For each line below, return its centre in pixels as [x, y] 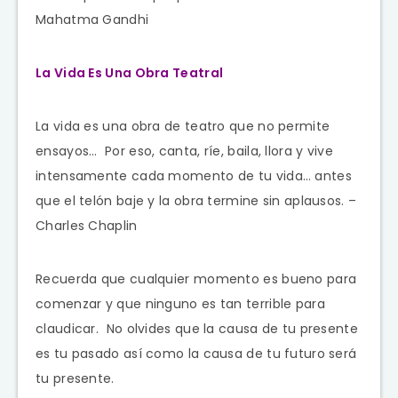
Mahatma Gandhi [92, 19]
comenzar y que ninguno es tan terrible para [180, 303]
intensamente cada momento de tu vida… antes [194, 175]
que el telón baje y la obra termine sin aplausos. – [196, 200]
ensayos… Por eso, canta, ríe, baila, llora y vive [184, 151]
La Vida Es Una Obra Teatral [130, 72]
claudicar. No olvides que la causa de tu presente [197, 328]
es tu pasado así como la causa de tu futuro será [196, 353]
